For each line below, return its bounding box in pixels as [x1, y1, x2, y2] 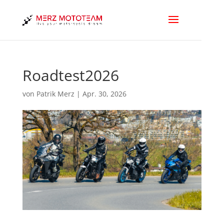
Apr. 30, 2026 [82, 89, 126, 98]
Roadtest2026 [22, 65, 119, 85]
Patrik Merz [36, 89, 74, 98]
